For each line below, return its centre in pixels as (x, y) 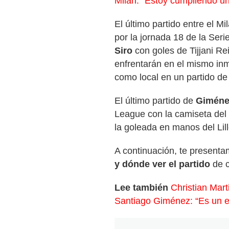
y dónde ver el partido (162, 164)
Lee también (143, 188)
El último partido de (155, 101)
